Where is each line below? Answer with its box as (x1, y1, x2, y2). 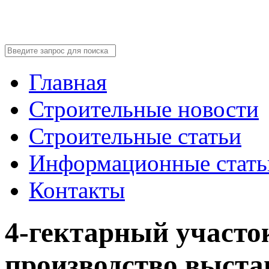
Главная (29, 69, 107, 95)
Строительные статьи (29, 123, 241, 149)
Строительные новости (29, 96, 259, 122)
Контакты (29, 177, 125, 203)
